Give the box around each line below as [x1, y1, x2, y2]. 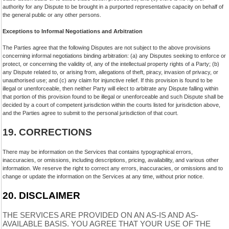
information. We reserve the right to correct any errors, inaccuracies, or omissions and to [3, 165, 223, 171]
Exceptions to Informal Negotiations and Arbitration [3, 28, 143, 34]
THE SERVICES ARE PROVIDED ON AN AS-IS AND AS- [3, 211, 198, 219]
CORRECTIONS [19, 127, 92, 138]
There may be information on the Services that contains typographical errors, [3, 149, 193, 155]
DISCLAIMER [16, 190, 80, 201]
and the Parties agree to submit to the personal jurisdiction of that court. [3, 110, 178, 116]
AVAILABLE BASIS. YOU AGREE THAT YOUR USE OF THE [3, 220, 211, 228]
